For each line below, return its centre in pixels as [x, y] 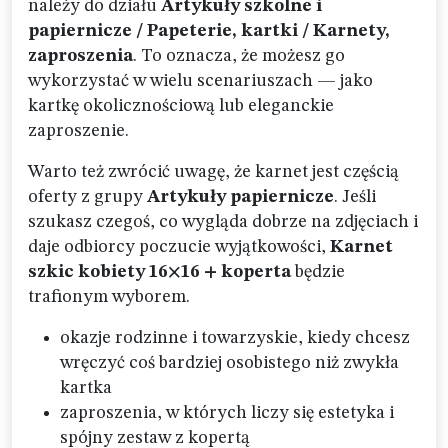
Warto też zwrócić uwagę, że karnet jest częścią [213, 172]
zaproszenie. [78, 131]
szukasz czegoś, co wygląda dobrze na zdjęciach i [223, 222]
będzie [318, 272]
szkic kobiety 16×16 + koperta [159, 272]
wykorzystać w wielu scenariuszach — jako [200, 81]
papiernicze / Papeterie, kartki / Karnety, [209, 31]
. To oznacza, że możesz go [239, 56]
